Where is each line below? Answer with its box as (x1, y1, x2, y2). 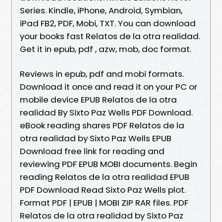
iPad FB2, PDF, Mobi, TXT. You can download (20, 17, 196, 29)
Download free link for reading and (20, 145, 165, 157)
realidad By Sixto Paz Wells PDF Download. (20, 106, 193, 118)
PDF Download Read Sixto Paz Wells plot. (20, 183, 186, 196)
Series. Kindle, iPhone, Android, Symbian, (20, 4, 182, 16)
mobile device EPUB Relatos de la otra (20, 93, 177, 106)
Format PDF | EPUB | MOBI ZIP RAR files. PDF (20, 196, 188, 209)
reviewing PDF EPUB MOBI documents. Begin (20, 158, 197, 170)
